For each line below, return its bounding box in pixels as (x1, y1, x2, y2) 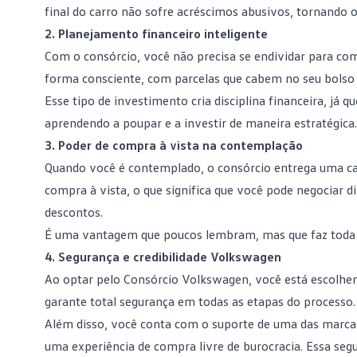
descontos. (45, 204, 103, 220)
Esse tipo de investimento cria (45, 92, 214, 108)
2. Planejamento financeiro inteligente (45, 25, 268, 41)
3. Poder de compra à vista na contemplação (45, 137, 303, 153)
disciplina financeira (214, 92, 324, 108)
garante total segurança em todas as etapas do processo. (45, 293, 355, 309)
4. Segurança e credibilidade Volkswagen (45, 249, 281, 265)
